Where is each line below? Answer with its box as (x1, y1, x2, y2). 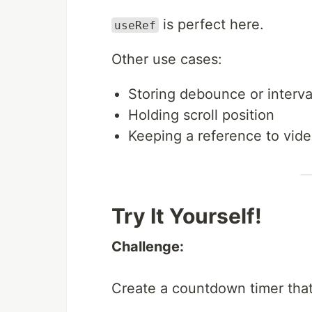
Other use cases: (111, 50, 222, 68)
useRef (114, 18, 156, 32)
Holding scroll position (128, 106, 274, 123)
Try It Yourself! (111, 203, 262, 228)
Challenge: (111, 237, 184, 255)
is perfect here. (159, 15, 264, 33)
